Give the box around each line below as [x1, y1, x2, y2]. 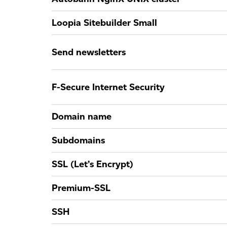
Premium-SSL [52, 182, 110, 194]
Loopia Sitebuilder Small [52, 17, 157, 28]
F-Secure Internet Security [52, 82, 165, 93]
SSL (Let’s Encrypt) [52, 159, 133, 170]
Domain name [52, 111, 111, 122]
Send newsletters [52, 47, 126, 58]
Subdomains [52, 135, 105, 146]
